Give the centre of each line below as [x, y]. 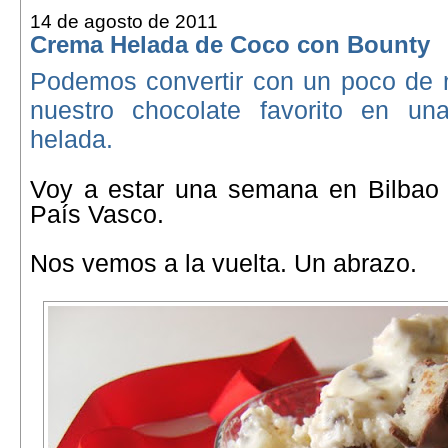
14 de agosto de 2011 [123, 21]
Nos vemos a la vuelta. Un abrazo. [223, 262]
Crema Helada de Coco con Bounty [229, 44]
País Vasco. [96, 213]
